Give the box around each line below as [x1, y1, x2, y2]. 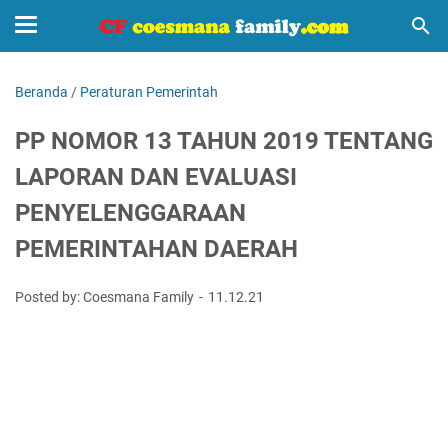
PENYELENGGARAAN [15, 199, 246, 227]
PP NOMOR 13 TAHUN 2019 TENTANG [15, 127, 433, 155]
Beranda [15, 84, 68, 100]
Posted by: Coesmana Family [15, 289, 197, 305]
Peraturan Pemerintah [80, 84, 218, 100]
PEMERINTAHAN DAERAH [15, 235, 298, 263]
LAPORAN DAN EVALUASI [15, 163, 297, 191]
